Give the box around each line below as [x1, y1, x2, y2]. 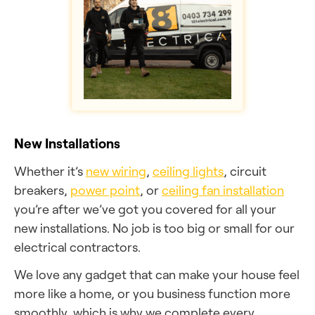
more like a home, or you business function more [14, 285, 290, 301]
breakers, [14, 182, 70, 198]
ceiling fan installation [162, 182, 284, 198]
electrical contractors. [14, 239, 141, 255]
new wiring [86, 163, 146, 179]
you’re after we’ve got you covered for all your [14, 201, 276, 217]
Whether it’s [14, 163, 86, 179]
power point [70, 182, 140, 198]
